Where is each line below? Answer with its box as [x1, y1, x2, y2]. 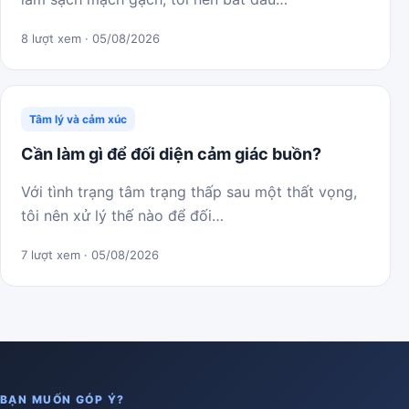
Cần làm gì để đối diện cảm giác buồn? [21, 144, 321, 163]
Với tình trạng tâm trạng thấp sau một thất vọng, [21, 183, 357, 201]
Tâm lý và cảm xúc [29, 112, 127, 126]
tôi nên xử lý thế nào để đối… [21, 206, 224, 225]
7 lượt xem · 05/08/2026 [21, 247, 159, 262]
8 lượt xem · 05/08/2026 [21, 31, 160, 46]
